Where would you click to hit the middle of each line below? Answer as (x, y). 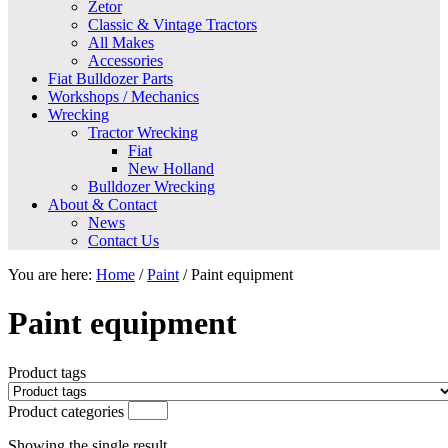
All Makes (121, 42)
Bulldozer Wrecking (151, 186)
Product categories (66, 411)
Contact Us (123, 240)
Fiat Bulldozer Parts (110, 78)
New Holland (171, 168)
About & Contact (102, 204)
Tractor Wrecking (143, 132)
